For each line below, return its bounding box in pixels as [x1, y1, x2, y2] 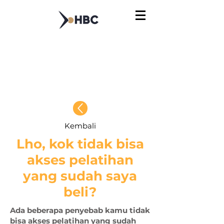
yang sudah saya [23, 168, 137, 184]
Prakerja [56, 75, 103, 90]
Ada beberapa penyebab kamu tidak [10, 205, 150, 215]
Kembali [64, 121, 96, 130]
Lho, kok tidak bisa [16, 136, 144, 152]
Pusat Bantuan [39, 59, 120, 75]
